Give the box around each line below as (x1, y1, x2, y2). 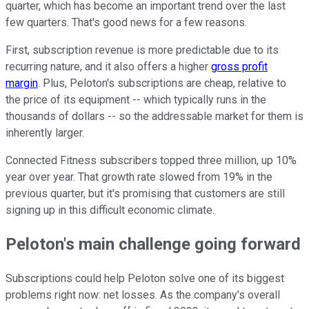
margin (6, 76, 38, 90)
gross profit (211, 59, 268, 73)
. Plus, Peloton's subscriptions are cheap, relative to (38, 76, 286, 90)
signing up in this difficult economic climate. (6, 203, 215, 217)
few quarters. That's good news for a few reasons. (6, 15, 247, 29)
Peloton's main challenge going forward (6, 235, 301, 255)
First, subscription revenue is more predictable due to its (6, 43, 279, 57)
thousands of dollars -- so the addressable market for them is (6, 109, 303, 123)
